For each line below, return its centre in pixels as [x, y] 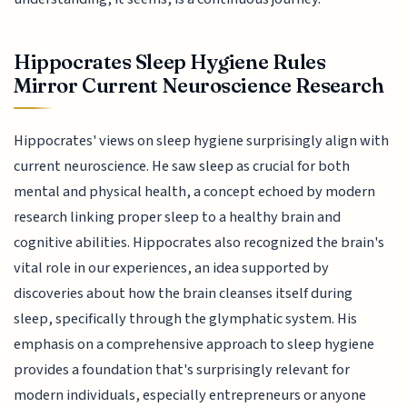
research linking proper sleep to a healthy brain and [178, 217]
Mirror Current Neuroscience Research [199, 86]
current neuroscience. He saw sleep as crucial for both [182, 166]
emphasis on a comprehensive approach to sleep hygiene [194, 344]
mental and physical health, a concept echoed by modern [195, 191]
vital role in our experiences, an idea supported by [172, 268]
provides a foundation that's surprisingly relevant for [182, 369]
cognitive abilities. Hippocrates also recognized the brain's [199, 242]
